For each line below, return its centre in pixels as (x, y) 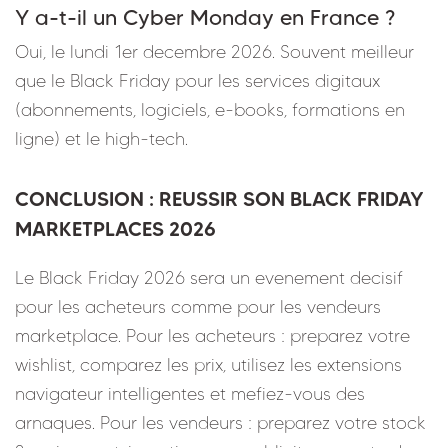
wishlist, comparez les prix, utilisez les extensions (208, 364)
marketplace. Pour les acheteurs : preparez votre (212, 335)
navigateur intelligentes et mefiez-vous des (190, 393)
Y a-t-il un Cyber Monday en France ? (205, 16)
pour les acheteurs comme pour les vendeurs (198, 306)
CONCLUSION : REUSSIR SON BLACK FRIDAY (219, 198)
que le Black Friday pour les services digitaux (197, 80)
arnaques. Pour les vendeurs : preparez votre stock (220, 422)
